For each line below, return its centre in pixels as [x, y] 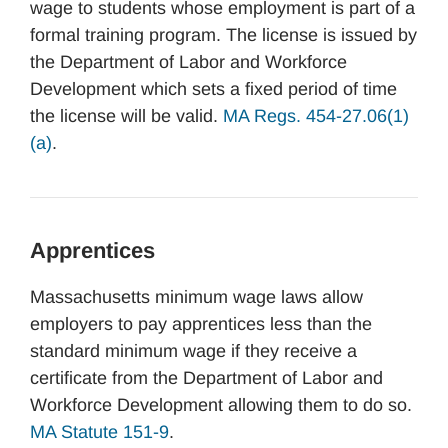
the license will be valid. [126, 116]
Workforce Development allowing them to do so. [221, 405]
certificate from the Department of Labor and [206, 378]
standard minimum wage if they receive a [193, 351]
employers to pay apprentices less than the [201, 324]
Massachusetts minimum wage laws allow [196, 297]
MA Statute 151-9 [99, 432]
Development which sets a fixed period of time [213, 89]
